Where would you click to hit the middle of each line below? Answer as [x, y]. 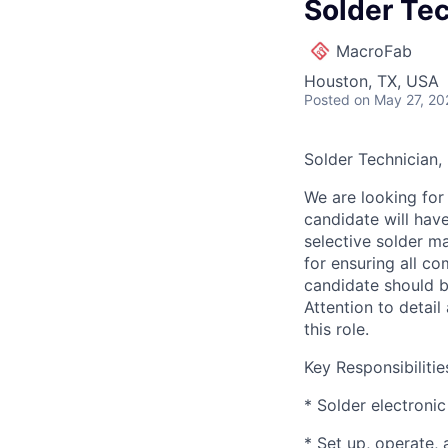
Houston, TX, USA [371, 81]
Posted [327, 99]
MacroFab [374, 51]
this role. [336, 329]
